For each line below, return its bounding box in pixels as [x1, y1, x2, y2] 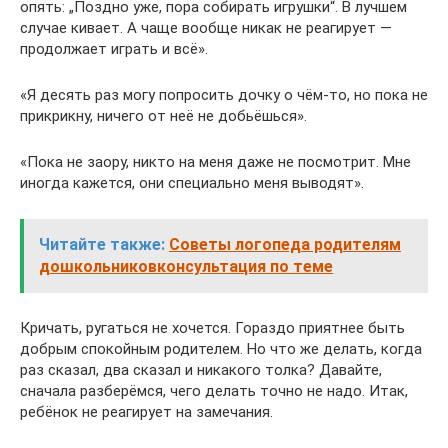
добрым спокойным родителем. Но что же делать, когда [20, 340, 422, 358]
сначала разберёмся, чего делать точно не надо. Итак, [20, 382, 408, 400]
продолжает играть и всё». [20, 40, 208, 58]
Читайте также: [39, 235, 165, 254]
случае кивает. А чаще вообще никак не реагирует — [20, 19, 392, 37]
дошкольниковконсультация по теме [39, 257, 333, 276]
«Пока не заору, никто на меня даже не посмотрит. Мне [20, 153, 411, 171]
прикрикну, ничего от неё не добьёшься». [20, 107, 307, 125]
